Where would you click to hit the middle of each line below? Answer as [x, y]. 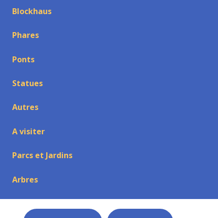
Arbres [25, 179]
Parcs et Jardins [42, 155]
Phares [25, 35]
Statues [27, 83]
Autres [25, 107]
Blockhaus [32, 11]
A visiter [28, 131]
